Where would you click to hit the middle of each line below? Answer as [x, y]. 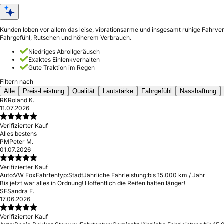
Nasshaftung [198, 91]
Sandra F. [21, 191]
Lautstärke [118, 91]
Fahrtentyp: [52, 175]
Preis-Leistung [44, 91]
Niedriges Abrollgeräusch [64, 52]
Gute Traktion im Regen [62, 68]
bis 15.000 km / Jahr [177, 175]
